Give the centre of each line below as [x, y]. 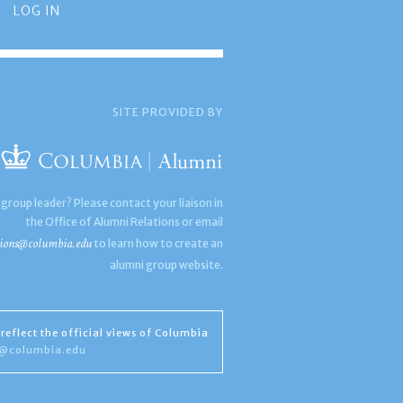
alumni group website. [167, 265]
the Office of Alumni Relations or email [125, 222]
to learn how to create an [158, 243]
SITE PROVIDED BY [168, 112]
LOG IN [36, 11]
